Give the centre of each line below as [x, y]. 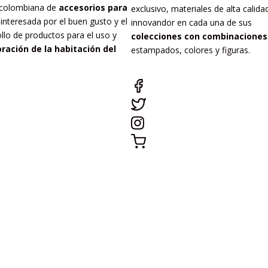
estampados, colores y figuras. [190, 50]
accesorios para [93, 8]
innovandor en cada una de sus [191, 23]
